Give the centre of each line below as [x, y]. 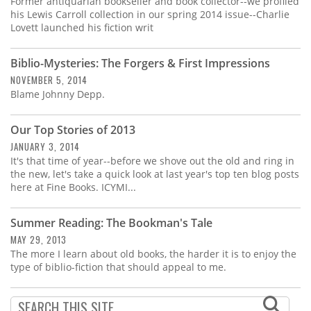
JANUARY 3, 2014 [45, 147]
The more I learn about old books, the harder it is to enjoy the [153, 254]
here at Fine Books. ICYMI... [73, 187]
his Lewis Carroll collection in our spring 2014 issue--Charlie [150, 15]
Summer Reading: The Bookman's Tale [111, 223]
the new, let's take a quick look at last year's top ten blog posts [155, 174]
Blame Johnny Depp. [58, 94]
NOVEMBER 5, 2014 [49, 80]
